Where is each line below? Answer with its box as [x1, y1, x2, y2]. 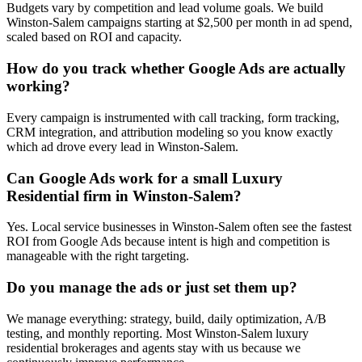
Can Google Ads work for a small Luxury [6, 169, 283, 187]
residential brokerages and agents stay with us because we [6, 340, 301, 355]
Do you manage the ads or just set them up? [6, 278, 297, 296]
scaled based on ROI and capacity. [6, 30, 182, 44]
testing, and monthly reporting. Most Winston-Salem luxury [6, 326, 309, 340]
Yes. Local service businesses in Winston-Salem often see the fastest [6, 220, 351, 234]
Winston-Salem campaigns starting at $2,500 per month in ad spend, [6, 15, 352, 30]
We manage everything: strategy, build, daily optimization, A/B [6, 311, 326, 326]
